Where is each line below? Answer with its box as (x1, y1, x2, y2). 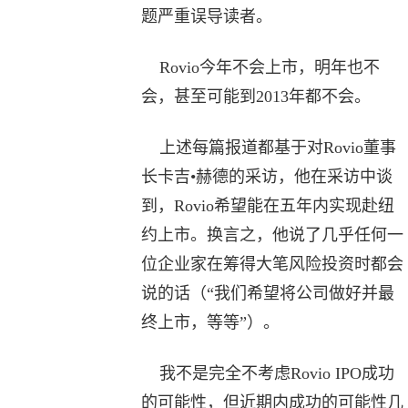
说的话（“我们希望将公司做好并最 (140, 284, 394, 302)
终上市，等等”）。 (140, 313, 280, 331)
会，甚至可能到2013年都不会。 (140, 87, 371, 106)
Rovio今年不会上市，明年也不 (140, 58, 380, 76)
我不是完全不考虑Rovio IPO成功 (140, 364, 394, 382)
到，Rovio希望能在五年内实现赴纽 (140, 197, 394, 215)
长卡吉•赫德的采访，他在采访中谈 (140, 168, 393, 186)
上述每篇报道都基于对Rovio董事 (140, 138, 396, 157)
